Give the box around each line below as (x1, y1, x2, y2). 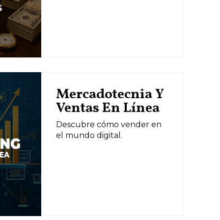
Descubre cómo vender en (55, 120, 162, 130)
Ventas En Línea (55, 99, 160, 118)
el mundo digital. (55, 131, 122, 140)
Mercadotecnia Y (55, 85, 164, 105)
